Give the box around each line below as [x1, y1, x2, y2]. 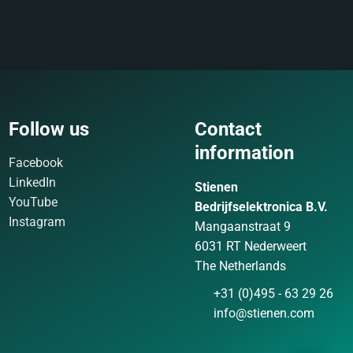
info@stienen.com [210, 306, 314, 321]
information [194, 142, 294, 164]
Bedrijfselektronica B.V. [194, 199, 328, 214]
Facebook [9, 155, 64, 170]
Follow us [9, 118, 90, 140]
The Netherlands [194, 258, 286, 273]
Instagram [9, 214, 66, 229]
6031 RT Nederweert [194, 239, 307, 254]
